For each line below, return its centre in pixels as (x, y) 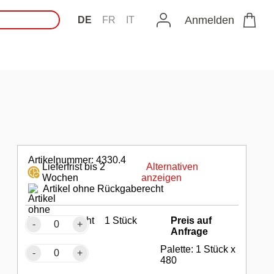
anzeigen (162, 177)
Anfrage (190, 231)
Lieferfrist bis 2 (73, 166)
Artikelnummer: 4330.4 (77, 160)
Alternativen (172, 166)
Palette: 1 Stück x (198, 249)
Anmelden (209, 20)
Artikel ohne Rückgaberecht (103, 188)
